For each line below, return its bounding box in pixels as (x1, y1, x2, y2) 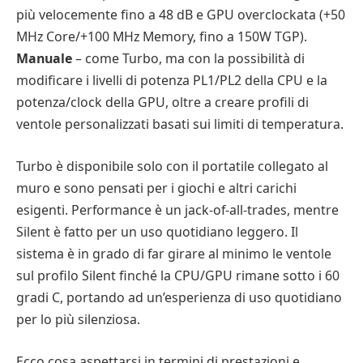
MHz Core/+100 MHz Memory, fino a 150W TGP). (16, 28, 307, 46)
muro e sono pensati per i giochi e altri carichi (16, 178, 297, 197)
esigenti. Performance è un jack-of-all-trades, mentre (16, 200, 339, 219)
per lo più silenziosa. (16, 310, 140, 328)
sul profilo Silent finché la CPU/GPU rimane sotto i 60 (16, 266, 340, 284)
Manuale (16, 49, 72, 68)
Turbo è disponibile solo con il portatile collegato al (16, 156, 328, 175)
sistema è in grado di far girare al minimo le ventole (16, 244, 331, 263)
